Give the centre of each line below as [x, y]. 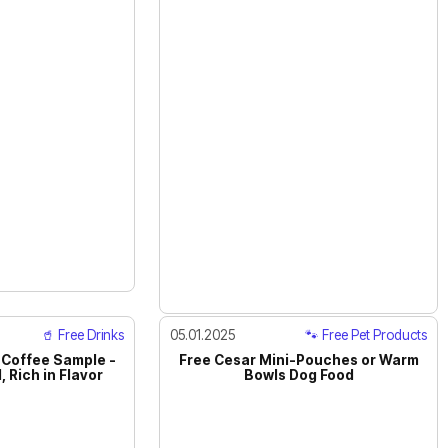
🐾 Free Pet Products [366, 334]
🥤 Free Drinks [82, 334]
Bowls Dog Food [298, 374]
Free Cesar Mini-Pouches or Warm [298, 359]
